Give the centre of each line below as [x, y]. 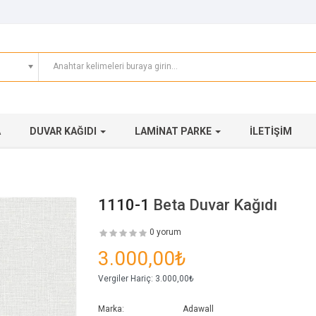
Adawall [198, 309]
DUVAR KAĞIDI [64, 132]
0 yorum [165, 232]
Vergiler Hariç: [126, 279]
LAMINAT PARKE [174, 132]
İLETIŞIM [271, 132]
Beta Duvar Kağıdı [215, 205]
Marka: [111, 309]
